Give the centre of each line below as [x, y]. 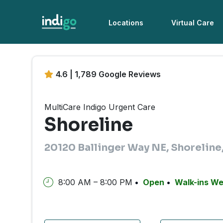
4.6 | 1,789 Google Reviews [108, 74]
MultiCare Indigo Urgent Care [100, 107]
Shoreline [89, 125]
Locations [126, 23]
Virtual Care [193, 23]
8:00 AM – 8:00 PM [95, 182]
